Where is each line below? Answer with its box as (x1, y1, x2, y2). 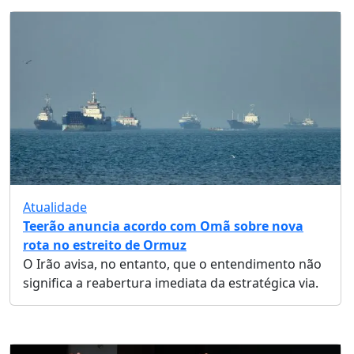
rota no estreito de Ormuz (23, 236, 186, 254)
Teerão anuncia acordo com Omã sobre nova (23, 217, 303, 235)
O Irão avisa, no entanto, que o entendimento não (23, 255, 322, 273)
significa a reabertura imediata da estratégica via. (23, 274, 318, 292)
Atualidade (23, 198, 87, 217)
